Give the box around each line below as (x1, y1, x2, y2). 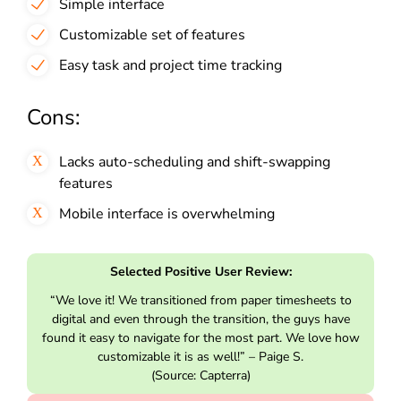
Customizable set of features (59, 24, 245, 45)
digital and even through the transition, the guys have (51, 310, 350, 328)
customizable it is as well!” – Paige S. (98, 347, 303, 365)
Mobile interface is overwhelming (59, 203, 275, 224)
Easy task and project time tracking (59, 55, 282, 75)
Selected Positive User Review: (109, 262, 292, 280)
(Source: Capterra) (150, 366, 251, 384)
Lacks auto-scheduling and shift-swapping (59, 151, 330, 172)
